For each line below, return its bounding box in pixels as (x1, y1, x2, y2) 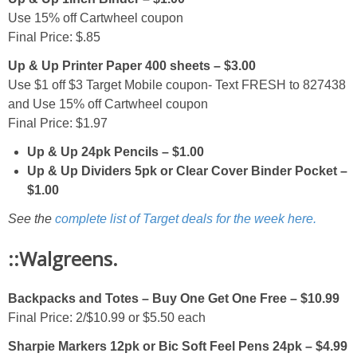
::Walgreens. (8, 245, 118, 272)
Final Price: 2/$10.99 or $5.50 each (8, 310, 206, 324)
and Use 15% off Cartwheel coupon (8, 97, 208, 112)
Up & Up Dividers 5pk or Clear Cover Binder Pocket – (27, 164, 347, 178)
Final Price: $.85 (8, 30, 100, 45)
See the (8, 212, 55, 226)
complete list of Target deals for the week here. (55, 212, 316, 226)
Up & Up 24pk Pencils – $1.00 (27, 145, 204, 159)
